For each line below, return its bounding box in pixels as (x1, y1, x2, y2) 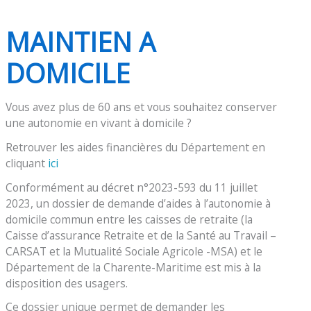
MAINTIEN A (6, 23, 156, 60)
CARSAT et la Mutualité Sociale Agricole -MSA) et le (6, 243, 263, 259)
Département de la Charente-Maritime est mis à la (6, 259, 262, 275)
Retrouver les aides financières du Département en (6, 139, 266, 155)
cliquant (6, 155, 49, 171)
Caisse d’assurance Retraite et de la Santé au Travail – (6, 227, 277, 243)
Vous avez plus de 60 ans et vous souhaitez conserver (6, 99, 278, 115)
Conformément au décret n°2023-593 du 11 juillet (6, 179, 258, 195)
